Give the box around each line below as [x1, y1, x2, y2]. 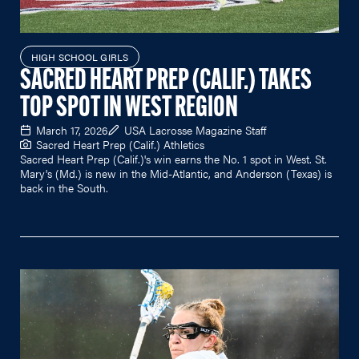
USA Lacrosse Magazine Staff [124, 122, 266, 138]
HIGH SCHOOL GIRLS [31, 50, 129, 64]
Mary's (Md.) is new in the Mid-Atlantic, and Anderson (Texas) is [20, 165, 332, 181]
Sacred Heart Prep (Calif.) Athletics [36, 136, 204, 152]
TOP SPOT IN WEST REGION [20, 95, 238, 123]
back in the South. [20, 179, 108, 196]
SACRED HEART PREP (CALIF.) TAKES [20, 67, 312, 96]
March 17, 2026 [36, 122, 108, 138]
